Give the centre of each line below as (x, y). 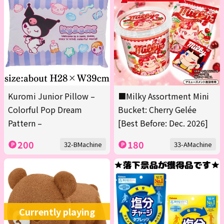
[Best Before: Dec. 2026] (163, 123)
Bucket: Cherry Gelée (157, 110)
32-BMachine (83, 144)
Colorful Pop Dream (45, 110)
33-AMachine (193, 144)
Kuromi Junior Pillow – (51, 96)
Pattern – (25, 123)
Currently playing (57, 212)
